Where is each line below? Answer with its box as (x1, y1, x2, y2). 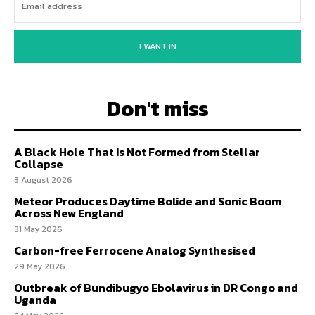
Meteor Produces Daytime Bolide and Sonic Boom (14, 192, 281, 210)
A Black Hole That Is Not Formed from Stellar (14, 143, 260, 160)
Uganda (14, 290, 56, 308)
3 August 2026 (14, 173, 72, 186)
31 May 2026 (14, 222, 63, 236)
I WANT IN (139, 39, 176, 53)
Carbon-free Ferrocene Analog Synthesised (14, 241, 255, 259)
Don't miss (106, 92, 209, 124)
